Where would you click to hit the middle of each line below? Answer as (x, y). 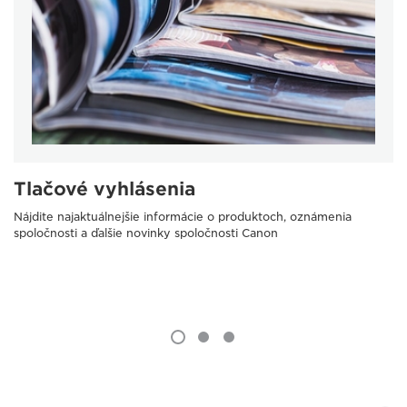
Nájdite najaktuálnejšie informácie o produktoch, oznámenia (183, 216)
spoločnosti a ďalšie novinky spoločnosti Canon (146, 233)
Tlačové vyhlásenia (104, 189)
